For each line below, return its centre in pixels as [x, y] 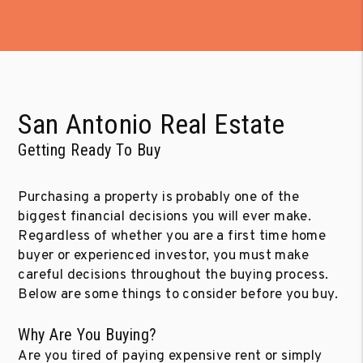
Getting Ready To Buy [90, 149]
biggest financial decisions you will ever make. [165, 217]
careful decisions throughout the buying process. [173, 275]
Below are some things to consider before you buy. [178, 295]
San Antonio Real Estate [152, 124]
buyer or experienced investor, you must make [163, 256]
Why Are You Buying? [88, 334]
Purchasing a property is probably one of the [158, 197]
